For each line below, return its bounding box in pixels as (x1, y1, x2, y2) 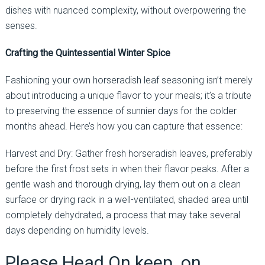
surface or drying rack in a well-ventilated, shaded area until (5, 193, 248, 205)
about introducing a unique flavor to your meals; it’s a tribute (5, 89, 251, 101)
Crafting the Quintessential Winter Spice (5, 47, 170, 59)
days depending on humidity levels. (5, 224, 149, 236)
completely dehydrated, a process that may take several (5, 209, 240, 221)
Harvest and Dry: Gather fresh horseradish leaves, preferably (5, 147, 253, 159)
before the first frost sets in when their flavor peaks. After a (5, 163, 249, 174)
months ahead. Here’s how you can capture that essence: (5, 120, 243, 132)
